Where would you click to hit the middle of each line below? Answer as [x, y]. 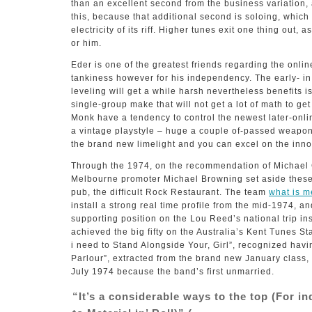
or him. [86, 43]
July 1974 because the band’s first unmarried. [173, 272]
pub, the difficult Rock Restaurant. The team [170, 192]
